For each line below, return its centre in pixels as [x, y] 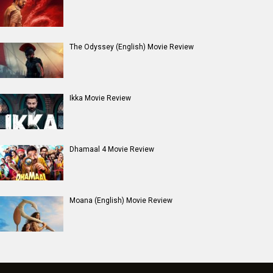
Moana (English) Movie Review [121, 200]
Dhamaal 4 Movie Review [112, 149]
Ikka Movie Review [100, 98]
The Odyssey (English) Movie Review [132, 47]
